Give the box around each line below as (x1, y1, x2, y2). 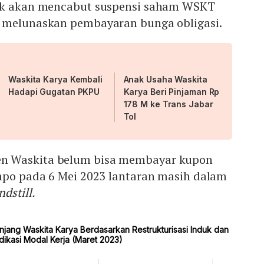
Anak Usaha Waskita (123, 74, 207, 85)
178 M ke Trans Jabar (123, 99, 213, 110)
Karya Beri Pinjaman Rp (123, 87, 220, 97)
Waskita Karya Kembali (8, 74, 103, 85)
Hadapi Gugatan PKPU (8, 87, 100, 97)
